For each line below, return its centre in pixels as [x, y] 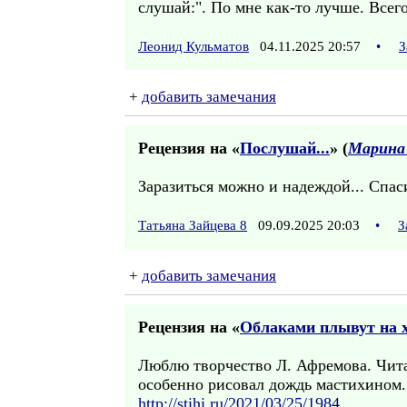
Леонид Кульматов [194, 46]
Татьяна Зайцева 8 [193, 225]
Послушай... [285, 148]
